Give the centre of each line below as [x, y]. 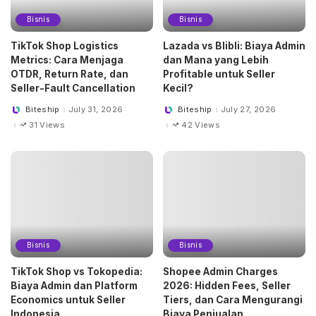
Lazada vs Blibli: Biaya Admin [234, 45]
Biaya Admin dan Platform [74, 286]
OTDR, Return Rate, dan [69, 74]
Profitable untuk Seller [219, 74]
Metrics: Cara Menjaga [67, 60]
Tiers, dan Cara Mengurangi [233, 300]
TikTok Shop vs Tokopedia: [77, 272]
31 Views [47, 125]
